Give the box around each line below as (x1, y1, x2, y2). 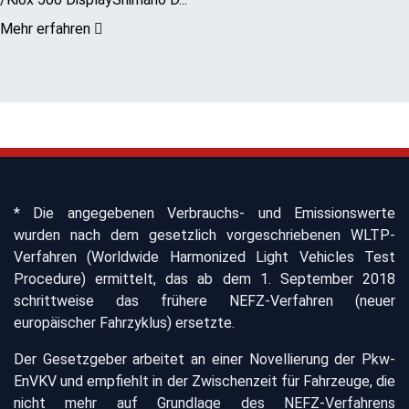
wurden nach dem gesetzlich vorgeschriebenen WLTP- (14, 225, 395, 244)
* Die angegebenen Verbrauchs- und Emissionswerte (14, 204, 395, 222)
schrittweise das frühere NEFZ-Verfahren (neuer (14, 291, 395, 309)
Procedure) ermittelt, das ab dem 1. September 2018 (14, 269, 395, 288)
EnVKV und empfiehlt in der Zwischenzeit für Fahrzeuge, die (14, 372, 395, 390)
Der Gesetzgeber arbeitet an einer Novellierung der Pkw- (14, 350, 395, 368)
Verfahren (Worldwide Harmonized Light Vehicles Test (14, 247, 395, 266)
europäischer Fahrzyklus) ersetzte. (14, 313, 235, 331)
